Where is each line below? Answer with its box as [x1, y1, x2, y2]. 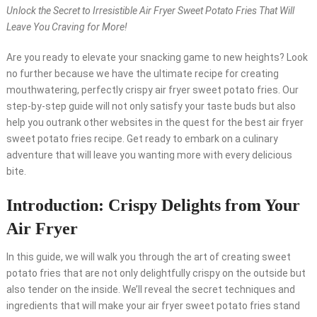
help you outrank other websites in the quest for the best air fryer [6, 117, 304, 129]
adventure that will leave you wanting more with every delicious [6, 149, 292, 161]
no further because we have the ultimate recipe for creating [6, 68, 279, 80]
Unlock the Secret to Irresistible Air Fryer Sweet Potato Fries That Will [6, 5, 294, 17]
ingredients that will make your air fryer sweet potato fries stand [6, 300, 300, 312]
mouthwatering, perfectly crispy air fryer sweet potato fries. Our [6, 84, 299, 96]
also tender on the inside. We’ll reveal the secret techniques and [6, 284, 295, 296]
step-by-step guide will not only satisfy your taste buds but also [6, 100, 296, 113]
